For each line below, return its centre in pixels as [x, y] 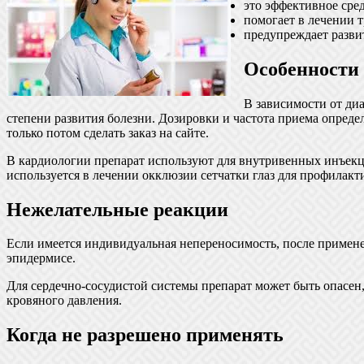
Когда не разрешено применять [145, 335]
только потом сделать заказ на [91, 132]
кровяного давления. [64, 301]
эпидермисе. [41, 258]
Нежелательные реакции [117, 209]
